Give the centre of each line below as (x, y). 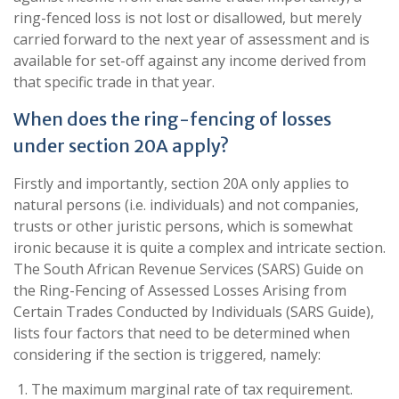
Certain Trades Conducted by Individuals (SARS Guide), (194, 312)
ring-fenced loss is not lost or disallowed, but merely (187, 18)
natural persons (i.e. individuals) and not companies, (186, 205)
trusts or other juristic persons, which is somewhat (183, 226)
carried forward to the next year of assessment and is (191, 39)
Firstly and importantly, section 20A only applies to (181, 183)
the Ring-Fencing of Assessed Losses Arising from (180, 290)
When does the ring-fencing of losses (172, 119)
